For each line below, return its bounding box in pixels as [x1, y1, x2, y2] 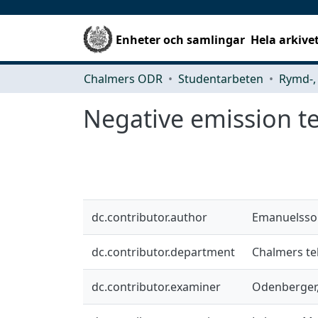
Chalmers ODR [84, 70, 163, 87]
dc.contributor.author [92, 209, 207, 225]
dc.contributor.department [92, 243, 235, 260]
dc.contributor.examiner [92, 278, 221, 295]
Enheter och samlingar [116, 31, 246, 48]
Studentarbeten [178, 70, 263, 87]
